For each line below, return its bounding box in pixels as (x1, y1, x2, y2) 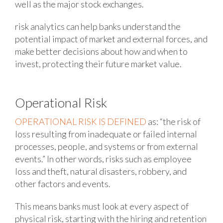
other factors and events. (14, 178, 111, 190)
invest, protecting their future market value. (14, 58, 182, 70)
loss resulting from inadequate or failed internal (14, 128, 197, 140)
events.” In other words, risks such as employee (14, 153, 192, 165)
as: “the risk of (146, 116, 201, 127)
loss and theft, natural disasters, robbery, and (14, 166, 187, 177)
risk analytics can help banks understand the (14, 21, 181, 32)
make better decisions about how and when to (14, 46, 188, 57)
